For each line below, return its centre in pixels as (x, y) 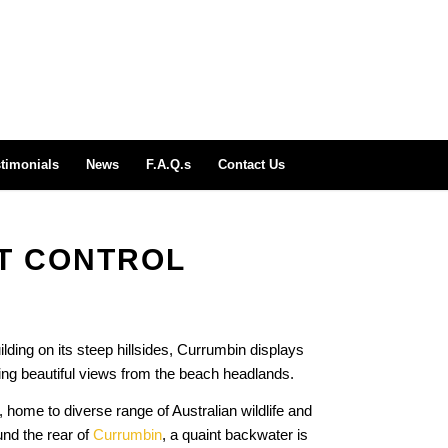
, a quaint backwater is (235, 434)
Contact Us (251, 164)
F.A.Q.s (168, 164)
